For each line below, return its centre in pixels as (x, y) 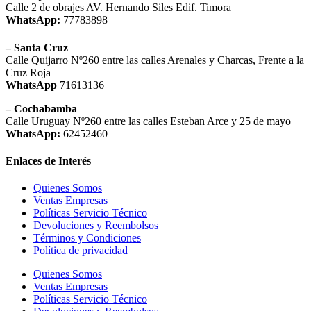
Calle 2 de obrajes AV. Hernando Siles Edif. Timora (118, 8)
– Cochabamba (41, 108)
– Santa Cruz (37, 47)
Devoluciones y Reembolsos (96, 226)
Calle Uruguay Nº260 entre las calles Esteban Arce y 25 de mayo (148, 121)
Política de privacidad (81, 251)
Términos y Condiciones (87, 238)
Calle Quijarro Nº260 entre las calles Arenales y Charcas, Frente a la (155, 60)
